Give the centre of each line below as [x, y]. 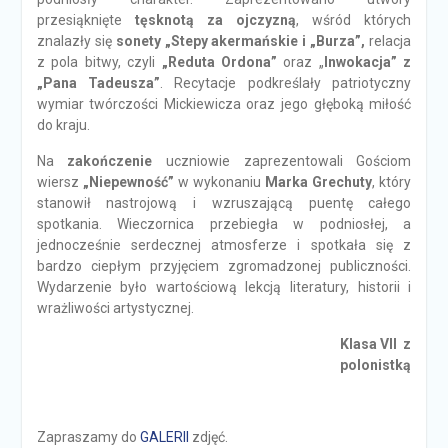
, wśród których [354, 20]
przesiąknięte [85, 20]
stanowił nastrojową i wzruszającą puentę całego [224, 203]
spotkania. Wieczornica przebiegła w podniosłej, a [224, 224]
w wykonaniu [219, 182]
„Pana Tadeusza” [98, 83]
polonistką [376, 365]
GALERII [164, 437]
